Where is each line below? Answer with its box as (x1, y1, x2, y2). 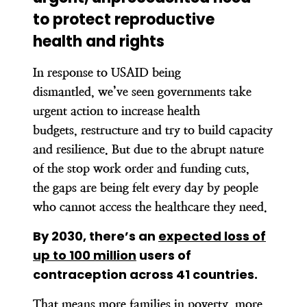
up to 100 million (33, 246, 136, 264)
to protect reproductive (33, 8, 214, 30)
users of (136, 246, 191, 264)
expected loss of (158, 227, 266, 245)
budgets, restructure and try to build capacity (33, 122, 273, 137)
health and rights (33, 30, 168, 52)
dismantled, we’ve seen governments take (33, 84, 251, 99)
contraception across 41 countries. (33, 265, 260, 283)
